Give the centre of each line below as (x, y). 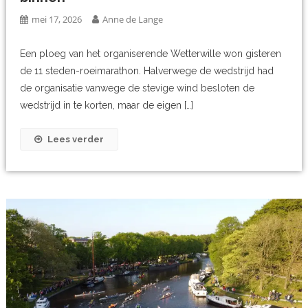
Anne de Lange (133, 20)
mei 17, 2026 (57, 20)
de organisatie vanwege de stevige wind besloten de (137, 88)
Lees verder (76, 140)
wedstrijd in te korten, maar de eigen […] (107, 106)
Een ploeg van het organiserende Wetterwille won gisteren (151, 54)
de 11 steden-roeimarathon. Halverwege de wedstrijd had (147, 71)
